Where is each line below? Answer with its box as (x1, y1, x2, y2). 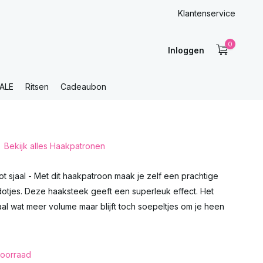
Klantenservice (178, 8, 235, 18)
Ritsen (25, 82, 49, 92)
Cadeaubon (60, 82, 106, 92)
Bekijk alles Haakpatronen (4, 141, 105, 151)
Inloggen (167, 45, 204, 55)
